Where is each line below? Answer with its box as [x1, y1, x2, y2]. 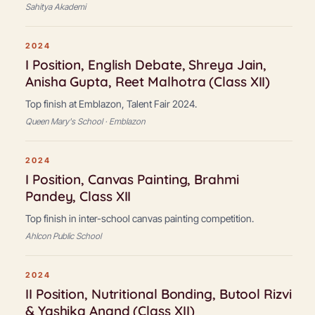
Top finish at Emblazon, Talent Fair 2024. [25, 98, 197, 110]
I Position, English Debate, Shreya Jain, [25, 56, 267, 73]
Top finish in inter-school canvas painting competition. [25, 212, 254, 224]
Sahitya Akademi [25, 1, 86, 12]
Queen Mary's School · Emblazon [25, 116, 145, 127]
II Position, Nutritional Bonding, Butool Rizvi [25, 285, 292, 302]
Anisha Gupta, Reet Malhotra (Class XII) [25, 73, 271, 90]
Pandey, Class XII [25, 188, 131, 205]
